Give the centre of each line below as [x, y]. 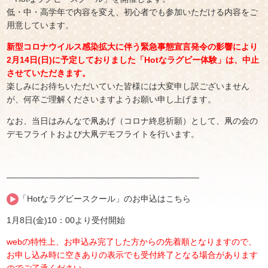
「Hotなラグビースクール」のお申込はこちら [105, 199]
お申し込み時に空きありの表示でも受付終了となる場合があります [133, 255]
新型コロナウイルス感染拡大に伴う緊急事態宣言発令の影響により [133, 47]
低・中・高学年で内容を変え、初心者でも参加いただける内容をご [133, 12]
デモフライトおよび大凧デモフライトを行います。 [103, 134]
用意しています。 [40, 25]
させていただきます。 [49, 73]
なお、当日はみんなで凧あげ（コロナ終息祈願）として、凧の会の [133, 121]
